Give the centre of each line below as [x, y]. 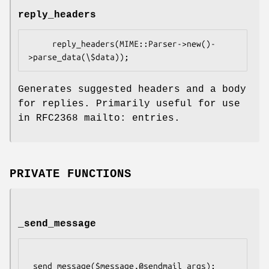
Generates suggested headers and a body [132, 90]
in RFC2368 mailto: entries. [99, 119]
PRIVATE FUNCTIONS [71, 174]
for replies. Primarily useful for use [129, 104]
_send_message [57, 224]
